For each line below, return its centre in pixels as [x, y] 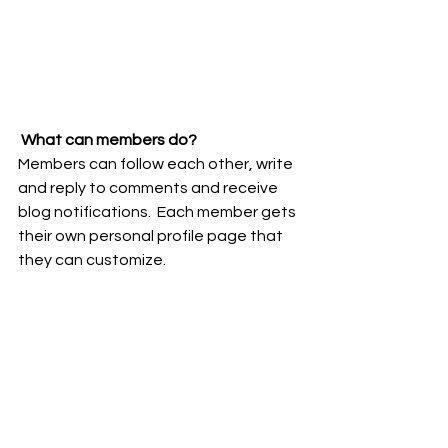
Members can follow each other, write [157, 163]
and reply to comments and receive [149, 187]
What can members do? [110, 139]
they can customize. [93, 259]
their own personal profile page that [152, 235]
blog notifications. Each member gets [158, 211]
